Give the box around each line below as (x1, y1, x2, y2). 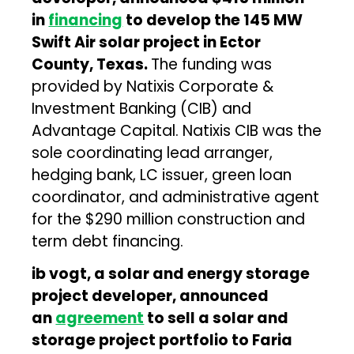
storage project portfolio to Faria (32, 329, 293, 351)
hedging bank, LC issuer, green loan (32, 164, 292, 186)
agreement (55, 307, 145, 329)
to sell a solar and (144, 307, 289, 329)
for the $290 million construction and (32, 208, 306, 230)
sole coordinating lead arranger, (32, 141, 273, 164)
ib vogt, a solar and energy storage (32, 262, 311, 284)
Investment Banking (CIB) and (32, 97, 252, 119)
